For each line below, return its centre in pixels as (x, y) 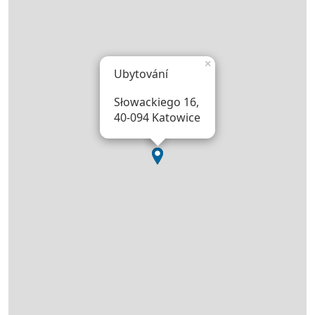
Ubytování (141, 74)
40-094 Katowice (157, 118)
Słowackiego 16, (156, 102)
